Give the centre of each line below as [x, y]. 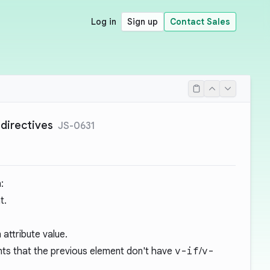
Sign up [143, 22]
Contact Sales [200, 22]
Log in [104, 22]
